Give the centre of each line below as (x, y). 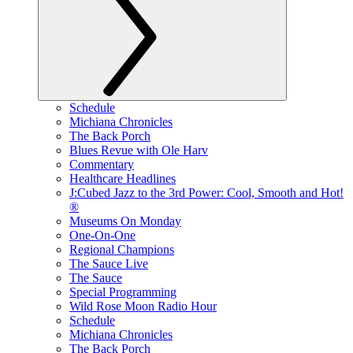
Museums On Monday (125, 221)
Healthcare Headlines (123, 178)
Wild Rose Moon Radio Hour (143, 306)
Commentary (102, 164)
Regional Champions (122, 249)
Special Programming (123, 292)
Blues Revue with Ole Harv (139, 150)
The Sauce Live (109, 264)
